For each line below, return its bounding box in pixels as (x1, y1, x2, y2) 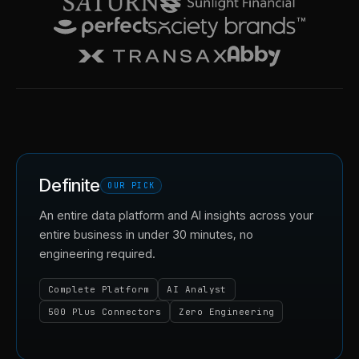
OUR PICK (107, 179, 155, 191)
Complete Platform (48, 283, 150, 295)
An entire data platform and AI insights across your (39, 207, 313, 223)
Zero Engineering (179, 305, 275, 317)
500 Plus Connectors (48, 305, 162, 317)
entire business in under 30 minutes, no (39, 226, 253, 242)
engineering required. (39, 245, 155, 261)
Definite (39, 174, 101, 196)
